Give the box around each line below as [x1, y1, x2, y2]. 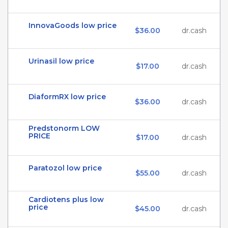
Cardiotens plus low [28, 195, 104, 204]
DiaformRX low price [28, 92, 106, 101]
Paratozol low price [28, 163, 102, 173]
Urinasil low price [28, 56, 94, 66]
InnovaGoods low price [28, 21, 117, 30]
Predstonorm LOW [28, 124, 100, 133]
